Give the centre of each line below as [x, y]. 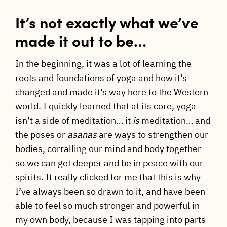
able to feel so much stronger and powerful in [107, 206]
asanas [82, 135]
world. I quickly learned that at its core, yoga [105, 106]
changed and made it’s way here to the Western [111, 92]
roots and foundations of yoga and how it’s [101, 78]
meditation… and [175, 121]
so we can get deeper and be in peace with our [109, 163]
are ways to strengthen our [152, 135]
